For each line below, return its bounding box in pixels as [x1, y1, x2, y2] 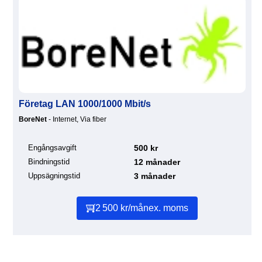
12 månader [134, 157, 180, 167]
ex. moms [148, 202, 188, 213]
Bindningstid [28, 157, 70, 167]
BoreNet [19, 115, 47, 124]
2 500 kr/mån [95, 202, 149, 213]
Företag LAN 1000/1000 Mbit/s [19, 99, 151, 109]
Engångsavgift [28, 143, 77, 153]
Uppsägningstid [28, 171, 80, 181]
